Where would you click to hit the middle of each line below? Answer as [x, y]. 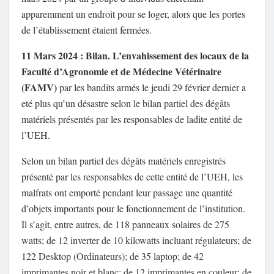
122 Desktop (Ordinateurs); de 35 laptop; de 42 [113, 256]
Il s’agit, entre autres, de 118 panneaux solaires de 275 [125, 224]
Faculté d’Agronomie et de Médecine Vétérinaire [121, 72]
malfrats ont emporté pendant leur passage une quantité [127, 193]
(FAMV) [40, 87]
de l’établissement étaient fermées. [88, 30]
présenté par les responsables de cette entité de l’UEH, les [132, 177]
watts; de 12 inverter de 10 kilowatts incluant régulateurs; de [136, 240]
